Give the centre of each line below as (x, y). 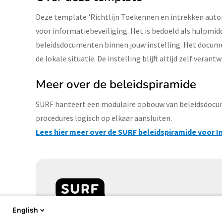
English (25, 210)
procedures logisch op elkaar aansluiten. (104, 118)
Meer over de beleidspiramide (116, 84)
